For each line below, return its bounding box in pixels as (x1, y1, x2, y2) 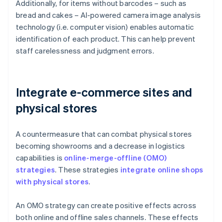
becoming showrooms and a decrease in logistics (16, 141, 185, 151)
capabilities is (16, 153, 64, 163)
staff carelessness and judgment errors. (16, 46, 154, 56)
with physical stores (16, 176, 89, 187)
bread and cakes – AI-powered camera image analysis (16, 10, 201, 20)
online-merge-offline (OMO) (64, 153, 167, 163)
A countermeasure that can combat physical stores (16, 129, 192, 139)
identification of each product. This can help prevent (16, 34, 196, 44)
